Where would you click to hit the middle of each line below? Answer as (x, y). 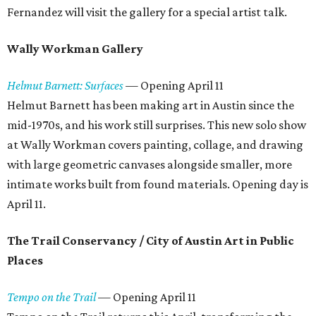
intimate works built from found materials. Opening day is (158, 184)
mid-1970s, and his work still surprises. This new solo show (157, 125)
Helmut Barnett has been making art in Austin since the (151, 105)
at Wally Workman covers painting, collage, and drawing (155, 145)
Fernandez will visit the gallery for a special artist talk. (147, 12)
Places (25, 260)
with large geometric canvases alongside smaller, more (150, 164)
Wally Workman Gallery (75, 49)
